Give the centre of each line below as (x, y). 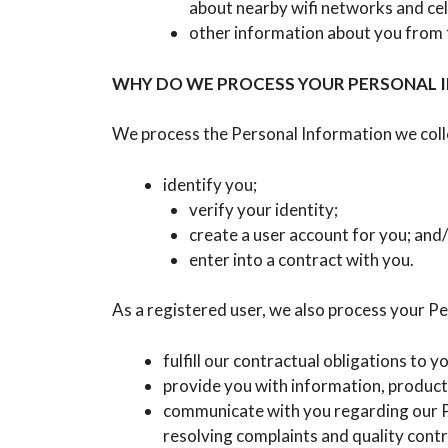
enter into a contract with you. (301, 259)
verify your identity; (263, 209)
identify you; (210, 184)
